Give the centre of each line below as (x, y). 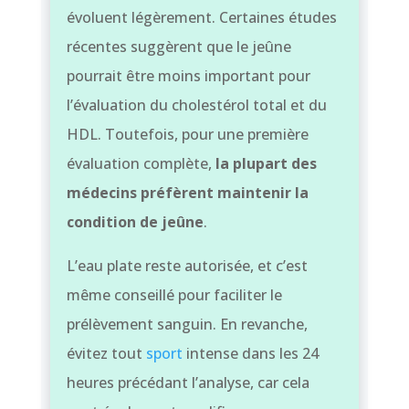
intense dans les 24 (250, 353)
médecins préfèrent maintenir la (187, 192)
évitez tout (106, 353)
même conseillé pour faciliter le (174, 294)
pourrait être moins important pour (188, 75)
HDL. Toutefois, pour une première (187, 134)
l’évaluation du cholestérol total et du (196, 105)
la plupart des (266, 163)
